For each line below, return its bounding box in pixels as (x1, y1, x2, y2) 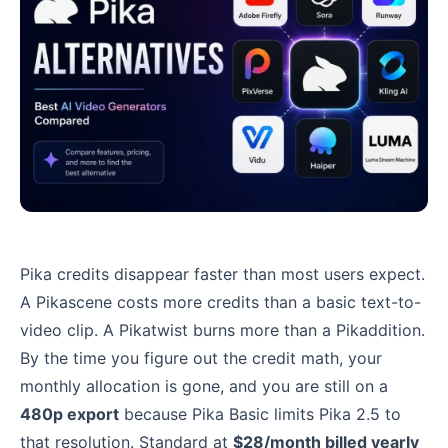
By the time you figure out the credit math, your (20, 348, 382, 369)
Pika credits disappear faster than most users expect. (20, 264, 425, 285)
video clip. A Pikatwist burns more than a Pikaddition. (20, 320, 425, 341)
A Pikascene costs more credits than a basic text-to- (20, 292, 421, 313)
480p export (20, 404, 119, 425)
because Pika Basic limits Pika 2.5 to (119, 404, 401, 425)
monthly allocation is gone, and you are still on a (20, 376, 388, 397)
